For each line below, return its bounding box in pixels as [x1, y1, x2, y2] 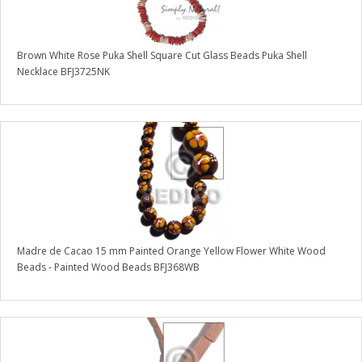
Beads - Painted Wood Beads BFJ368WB [17, 260, 200, 275]
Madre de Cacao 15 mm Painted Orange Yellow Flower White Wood [17, 244, 326, 259]
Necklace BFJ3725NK [17, 65, 110, 79]
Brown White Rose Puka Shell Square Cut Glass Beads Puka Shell [17, 48, 307, 63]
